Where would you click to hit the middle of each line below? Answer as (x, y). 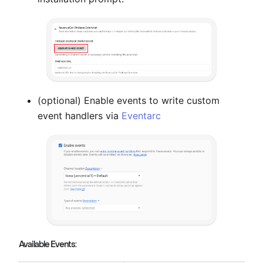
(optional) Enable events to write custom (129, 101)
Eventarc (141, 116)
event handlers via (80, 116)
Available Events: (48, 244)
